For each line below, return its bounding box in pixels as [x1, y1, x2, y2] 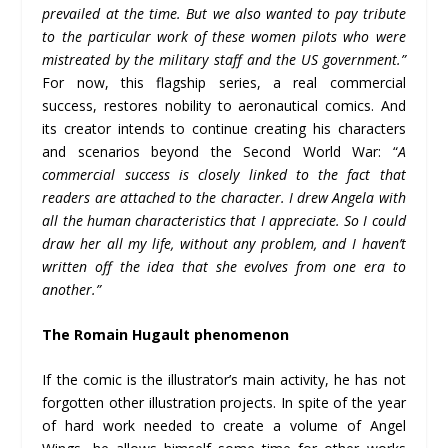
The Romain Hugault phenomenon [42, 324, 290, 344]
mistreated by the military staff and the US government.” [42, 49, 406, 69]
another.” [42, 279, 102, 299]
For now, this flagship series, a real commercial [42, 72, 406, 92]
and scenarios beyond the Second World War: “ [42, 141, 398, 161]
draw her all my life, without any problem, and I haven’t [42, 233, 406, 253]
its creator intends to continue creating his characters [42, 118, 406, 138]
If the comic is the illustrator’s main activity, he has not [42, 370, 406, 390]
